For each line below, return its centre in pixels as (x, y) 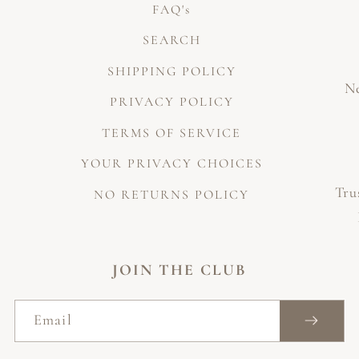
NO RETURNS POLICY (171, 194)
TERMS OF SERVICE (171, 133)
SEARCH (171, 40)
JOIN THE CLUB (179, 270)
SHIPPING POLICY (171, 71)
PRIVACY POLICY (171, 102)
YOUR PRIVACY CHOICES (171, 164)
